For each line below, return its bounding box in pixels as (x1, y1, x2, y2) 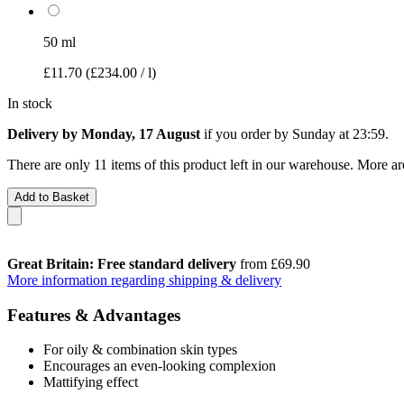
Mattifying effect (43, 374, 138, 390)
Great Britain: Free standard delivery (7, 255, 236, 271)
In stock (7, 95, 52, 111)
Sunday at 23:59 (292, 125, 385, 142)
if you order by (200, 125, 292, 142)
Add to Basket (14, 189, 89, 204)
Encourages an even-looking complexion (43, 358, 276, 374)
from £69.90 (236, 255, 310, 271)
